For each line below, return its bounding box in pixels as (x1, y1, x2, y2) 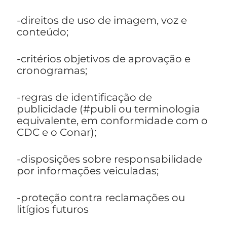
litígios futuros (17, 203, 89, 216)
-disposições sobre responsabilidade (17, 153, 202, 166)
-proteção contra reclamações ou (17, 192, 185, 204)
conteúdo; (17, 26, 68, 39)
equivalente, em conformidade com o (17, 115, 208, 127)
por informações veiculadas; (17, 165, 159, 177)
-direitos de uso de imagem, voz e (17, 14, 187, 27)
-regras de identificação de (17, 91, 152, 104)
